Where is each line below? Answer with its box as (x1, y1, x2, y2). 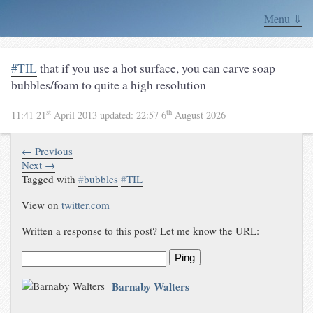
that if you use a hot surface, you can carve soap (37, 59, 275, 76)
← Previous (22, 143, 73, 158)
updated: (100, 108, 136, 122)
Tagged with (22, 171, 79, 186)
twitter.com (61, 197, 110, 212)
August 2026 (172, 108, 226, 122)
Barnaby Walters (112, 279, 190, 295)
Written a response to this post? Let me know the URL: (22, 223, 260, 238)
